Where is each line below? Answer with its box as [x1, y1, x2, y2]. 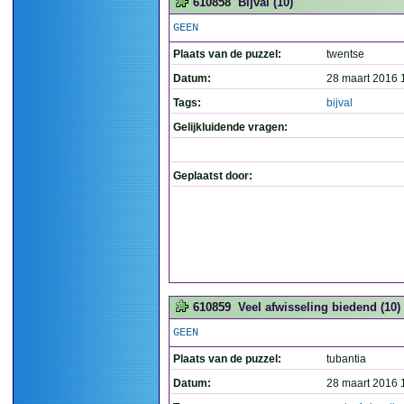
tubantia [326, 353, 366, 365]
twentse [326, 48, 364, 60]
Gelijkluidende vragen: [173, 121, 288, 133]
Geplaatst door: [173, 170, 252, 182]
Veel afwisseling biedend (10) [238, 300, 400, 314]
